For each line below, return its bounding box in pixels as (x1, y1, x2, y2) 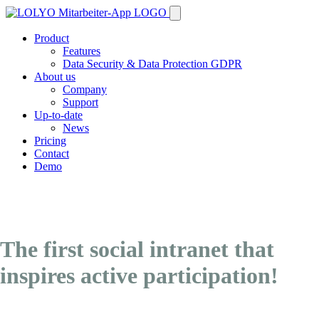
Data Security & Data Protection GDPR (63, 58, 242, 70)
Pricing (34, 135, 66, 147)
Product (34, 32, 69, 44)
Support (63, 96, 98, 108)
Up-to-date (34, 109, 83, 121)
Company (63, 83, 107, 95)
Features (63, 45, 100, 57)
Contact (34, 147, 69, 159)
